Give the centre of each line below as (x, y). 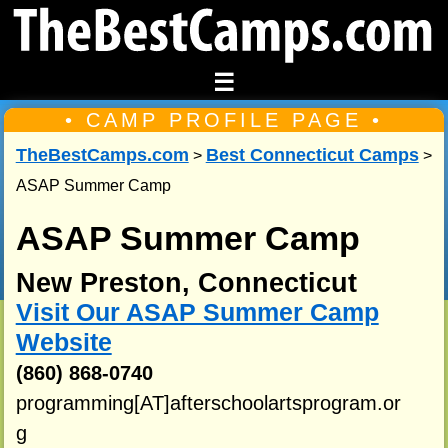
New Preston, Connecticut (186, 283)
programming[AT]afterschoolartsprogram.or (208, 403)
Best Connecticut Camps (312, 155)
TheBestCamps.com (102, 155)
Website (63, 343)
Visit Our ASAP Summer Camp (197, 313)
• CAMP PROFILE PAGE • (224, 120)
